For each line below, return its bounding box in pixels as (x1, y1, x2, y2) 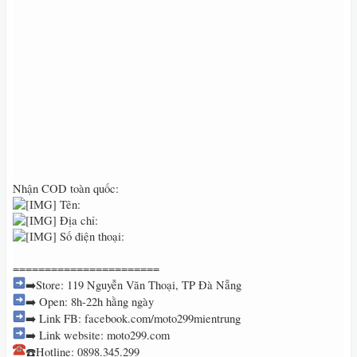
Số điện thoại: (57, 229, 124, 244)
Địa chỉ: (57, 213, 98, 228)
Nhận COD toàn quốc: (13, 181, 119, 196)
